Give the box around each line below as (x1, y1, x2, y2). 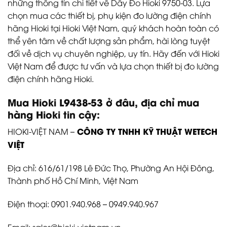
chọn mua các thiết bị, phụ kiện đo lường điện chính (8, 9, 211, 21)
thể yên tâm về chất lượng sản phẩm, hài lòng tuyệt (8, 34, 210, 46)
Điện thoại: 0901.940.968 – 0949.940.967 (8, 198, 159, 209)
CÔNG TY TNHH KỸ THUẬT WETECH (77, 125, 217, 137)
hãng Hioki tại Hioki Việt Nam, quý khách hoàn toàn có (8, 22, 219, 33)
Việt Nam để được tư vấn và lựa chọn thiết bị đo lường (8, 60, 219, 71)
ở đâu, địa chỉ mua (103, 94, 199, 109)
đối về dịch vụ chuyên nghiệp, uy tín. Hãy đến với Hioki (8, 47, 219, 59)
